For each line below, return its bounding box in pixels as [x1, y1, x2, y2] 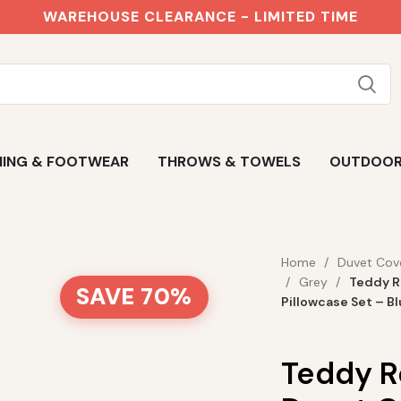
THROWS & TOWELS [157, 152, 301, 171]
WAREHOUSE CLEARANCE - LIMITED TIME [43, 7, 358, 26]
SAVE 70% [75, 282, 192, 311]
